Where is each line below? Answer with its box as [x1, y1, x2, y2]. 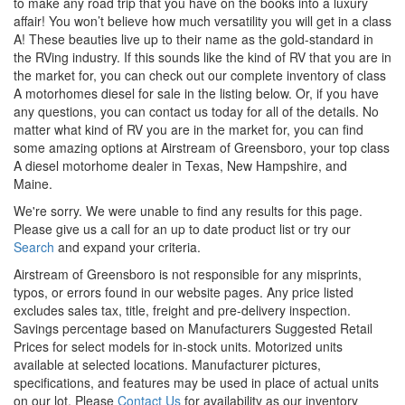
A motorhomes [14, 83, 101, 102]
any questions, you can [14, 101, 149, 120]
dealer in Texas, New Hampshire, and [132, 155, 347, 174]
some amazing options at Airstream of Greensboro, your [14, 137, 339, 156]
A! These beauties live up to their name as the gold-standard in [14, 29, 373, 48]
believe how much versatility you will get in [104, 11, 352, 30]
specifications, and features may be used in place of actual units [14, 372, 379, 391]
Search [14, 237, 54, 256]
